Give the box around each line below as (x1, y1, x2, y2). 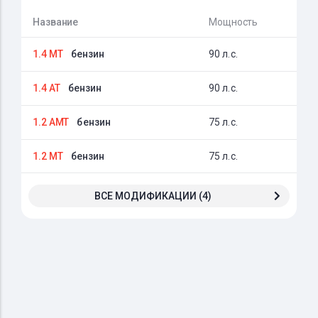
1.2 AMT (33, 116, 70, 128)
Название (33, 16, 79, 28)
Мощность (209, 16, 258, 28)
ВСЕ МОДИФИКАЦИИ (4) (94, 190, 212, 202)
